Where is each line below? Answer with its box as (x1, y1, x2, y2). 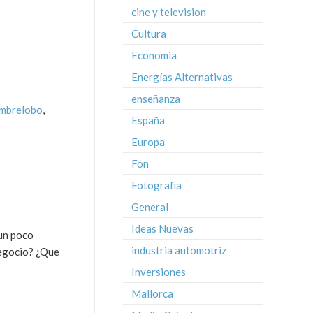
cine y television (131, 6, 206, 18)
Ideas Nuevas (131, 222, 194, 235)
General (131, 201, 168, 213)
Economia (131, 49, 177, 61)
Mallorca (131, 287, 173, 300)
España (131, 114, 165, 126)
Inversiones (131, 265, 186, 278)
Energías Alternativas (131, 71, 233, 83)
